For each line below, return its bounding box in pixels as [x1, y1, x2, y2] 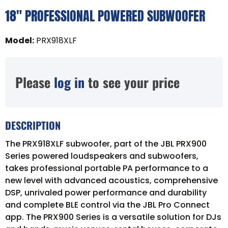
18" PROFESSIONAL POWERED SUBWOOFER [5, 5, 205, 26]
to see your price [84, 72, 180, 92]
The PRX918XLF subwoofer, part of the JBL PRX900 [5, 137, 207, 150]
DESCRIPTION [5, 117, 61, 133]
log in [54, 72, 84, 92]
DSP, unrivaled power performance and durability [5, 186, 207, 198]
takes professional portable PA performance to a [5, 162, 208, 174]
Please [15, 72, 54, 92]
